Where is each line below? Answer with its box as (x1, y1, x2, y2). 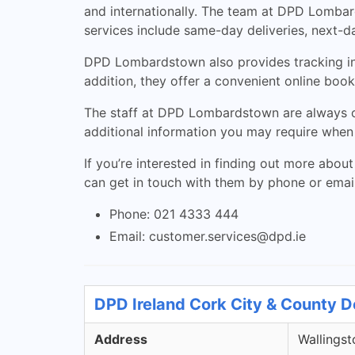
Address (94, 331, 147, 347)
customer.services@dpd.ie (149, 228, 306, 244)
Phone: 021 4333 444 (109, 206, 239, 222)
